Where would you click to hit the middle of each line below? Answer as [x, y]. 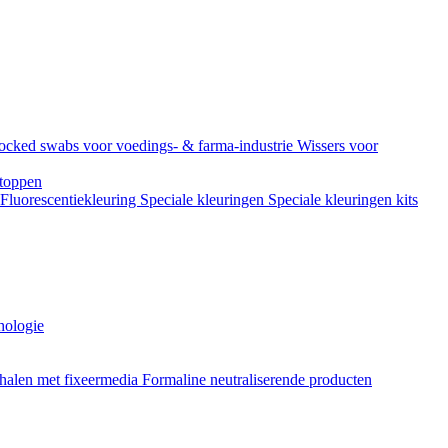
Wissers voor [337, 145]
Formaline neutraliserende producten [257, 379]
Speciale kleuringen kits [343, 199]
